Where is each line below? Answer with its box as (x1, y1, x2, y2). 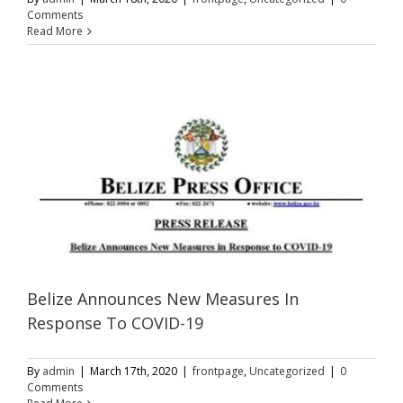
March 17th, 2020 (90, 363, 177, 380)
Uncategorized (249, 363, 325, 380)
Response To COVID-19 (27, 312, 203, 335)
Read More (27, 22, 83, 39)
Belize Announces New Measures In (27, 288, 299, 310)
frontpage (193, 363, 244, 380)
